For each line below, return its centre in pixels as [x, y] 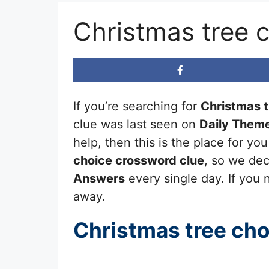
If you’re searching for [137, 106]
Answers [99, 178]
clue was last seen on [136, 124]
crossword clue [158, 160]
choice [93, 160]
